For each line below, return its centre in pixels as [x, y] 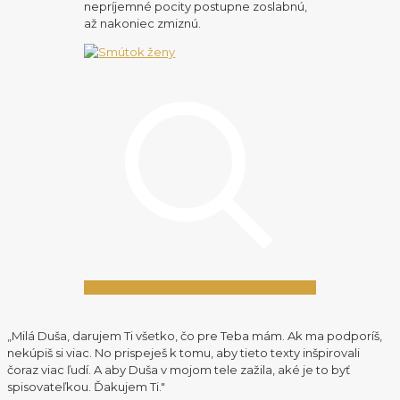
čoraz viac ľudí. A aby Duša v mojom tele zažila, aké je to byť [179, 369]
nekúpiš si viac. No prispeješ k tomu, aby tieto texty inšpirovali [183, 352]
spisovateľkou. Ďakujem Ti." [86, 386]
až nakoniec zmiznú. [143, 23]
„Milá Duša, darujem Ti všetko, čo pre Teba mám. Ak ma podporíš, [195, 335]
